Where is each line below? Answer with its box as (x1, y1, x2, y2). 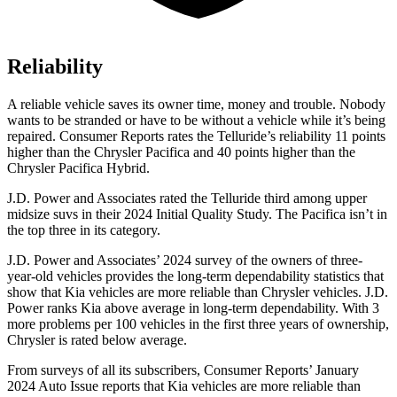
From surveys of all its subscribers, (7, 362, 204, 378)
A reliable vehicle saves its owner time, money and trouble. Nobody (7, 97, 385, 113)
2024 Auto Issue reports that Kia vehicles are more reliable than (7, 378, 361, 394)
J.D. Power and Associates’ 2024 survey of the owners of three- (7, 253, 362, 269)
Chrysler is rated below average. (7, 332, 187, 348)
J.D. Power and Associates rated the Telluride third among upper (7, 191, 367, 206)
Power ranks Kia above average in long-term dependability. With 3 (7, 300, 379, 316)
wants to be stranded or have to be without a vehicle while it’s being (7, 113, 385, 128)
